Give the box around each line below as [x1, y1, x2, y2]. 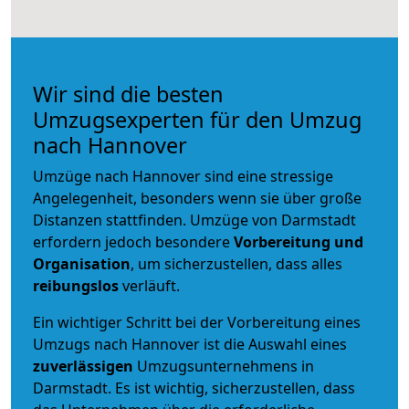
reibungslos [33, 275, 119, 296]
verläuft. [119, 275, 180, 296]
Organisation [33, 253, 131, 274]
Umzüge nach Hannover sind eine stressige [33, 165, 333, 186]
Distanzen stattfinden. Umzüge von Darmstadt [33, 209, 356, 230]
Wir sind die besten [33, 79, 224, 109]
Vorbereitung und [234, 231, 363, 252]
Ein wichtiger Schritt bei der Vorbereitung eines [33, 311, 361, 332]
